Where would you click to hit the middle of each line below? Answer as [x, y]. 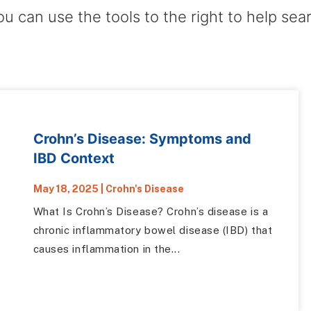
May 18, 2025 [66, 188]
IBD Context [74, 158]
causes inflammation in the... [107, 249]
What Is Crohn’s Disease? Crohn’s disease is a [151, 211]
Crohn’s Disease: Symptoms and [142, 138]
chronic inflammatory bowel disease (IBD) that [153, 230]
